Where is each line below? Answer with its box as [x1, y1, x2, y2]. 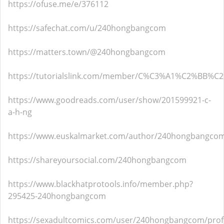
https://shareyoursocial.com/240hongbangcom [8, 154, 186, 165]
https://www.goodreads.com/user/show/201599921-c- [8, 94, 211, 105]
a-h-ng [8, 106, 32, 117]
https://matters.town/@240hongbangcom [8, 46, 165, 57]
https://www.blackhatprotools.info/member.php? [8, 178, 193, 189]
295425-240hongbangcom [8, 190, 106, 201]
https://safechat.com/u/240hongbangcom [8, 22, 166, 33]
